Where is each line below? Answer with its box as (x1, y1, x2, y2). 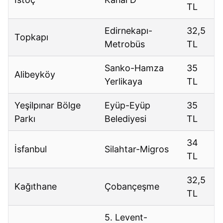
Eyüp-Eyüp (105, 100, 151, 111)
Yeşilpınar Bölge (14, 100, 81, 111)
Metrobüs (105, 39, 145, 50)
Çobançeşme (105, 181, 160, 192)
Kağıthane (14, 181, 57, 192)
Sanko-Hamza (105, 63, 164, 74)
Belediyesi (105, 113, 147, 124)
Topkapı (14, 32, 49, 43)
